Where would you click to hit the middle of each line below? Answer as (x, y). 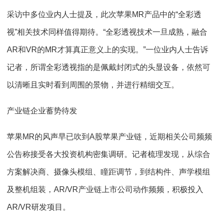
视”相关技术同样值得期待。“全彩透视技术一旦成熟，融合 (107, 32)
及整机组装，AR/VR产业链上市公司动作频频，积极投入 (105, 189)
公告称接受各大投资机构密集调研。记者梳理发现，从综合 (109, 154)
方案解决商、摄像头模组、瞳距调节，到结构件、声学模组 (109, 172)
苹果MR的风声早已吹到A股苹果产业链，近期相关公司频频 (109, 137)
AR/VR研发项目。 (39, 207)
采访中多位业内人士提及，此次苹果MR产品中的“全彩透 (104, 14)
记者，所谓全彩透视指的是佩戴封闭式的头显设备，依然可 (109, 67)
